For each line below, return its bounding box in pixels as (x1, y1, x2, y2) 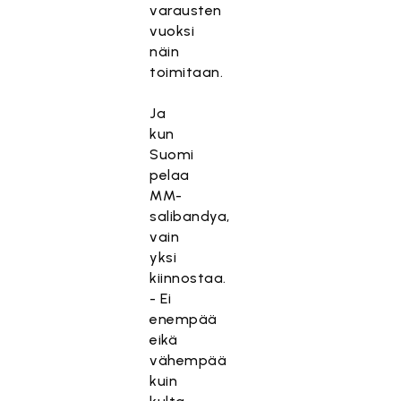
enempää (149, 311, 218, 328)
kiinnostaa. (149, 269, 226, 286)
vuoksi (149, 22, 195, 39)
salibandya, (149, 208, 230, 225)
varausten (149, 2, 222, 19)
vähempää (149, 352, 227, 369)
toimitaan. (149, 64, 224, 81)
